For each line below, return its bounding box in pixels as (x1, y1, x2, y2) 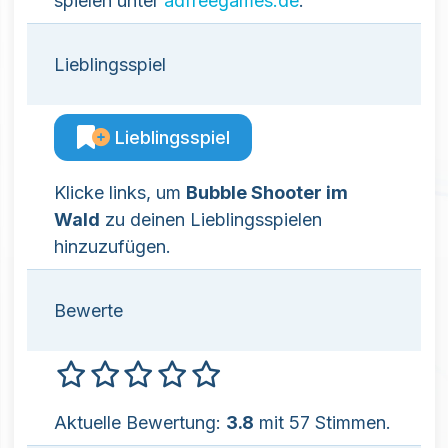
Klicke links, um (54, 182, 186, 204)
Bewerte (54, 300, 123, 322)
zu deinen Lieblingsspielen (100, 209, 322, 231)
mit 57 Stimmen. (254, 412, 391, 434)
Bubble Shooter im (186, 182, 348, 204)
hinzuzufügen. (54, 236, 171, 258)
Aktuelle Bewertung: (54, 412, 226, 434)
